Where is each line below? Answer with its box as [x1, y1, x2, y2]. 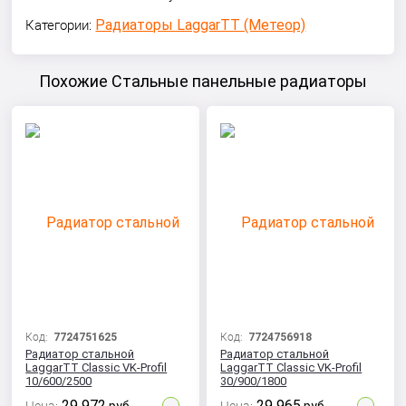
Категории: [25, 17, 96, 34]
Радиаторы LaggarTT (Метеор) [95, 16, 306, 34]
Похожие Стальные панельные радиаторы [39, 72, 367, 91]
